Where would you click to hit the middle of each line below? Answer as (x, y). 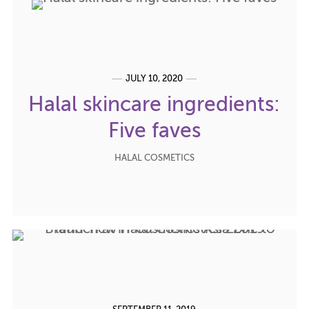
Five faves (154, 131)
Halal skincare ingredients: (154, 105)
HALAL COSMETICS (154, 158)
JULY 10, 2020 (154, 79)
